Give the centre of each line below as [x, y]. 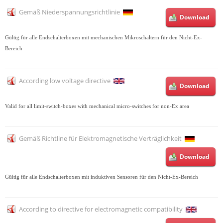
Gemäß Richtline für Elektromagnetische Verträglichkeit [100, 138]
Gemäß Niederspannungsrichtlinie [69, 12]
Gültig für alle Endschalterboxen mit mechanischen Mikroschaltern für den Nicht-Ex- [104, 37]
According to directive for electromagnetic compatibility [101, 209]
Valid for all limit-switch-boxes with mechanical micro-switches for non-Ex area [97, 106]
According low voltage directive [65, 80]
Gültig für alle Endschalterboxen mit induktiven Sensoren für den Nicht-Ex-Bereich [102, 177]
